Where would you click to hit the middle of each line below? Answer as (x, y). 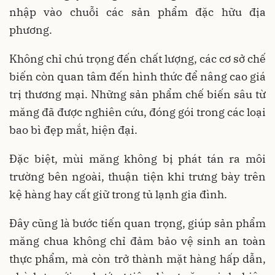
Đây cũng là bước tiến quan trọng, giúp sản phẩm (137, 223)
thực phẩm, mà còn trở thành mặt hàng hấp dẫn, (137, 258)
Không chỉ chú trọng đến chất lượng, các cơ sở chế (137, 58)
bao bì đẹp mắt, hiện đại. (73, 130)
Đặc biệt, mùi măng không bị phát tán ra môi (137, 158)
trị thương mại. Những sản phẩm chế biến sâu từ (137, 94)
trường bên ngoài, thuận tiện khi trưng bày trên (137, 176)
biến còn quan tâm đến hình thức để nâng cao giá (137, 76)
